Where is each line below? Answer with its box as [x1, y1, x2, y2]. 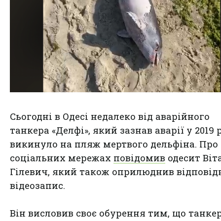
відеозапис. [10, 180, 68, 192]
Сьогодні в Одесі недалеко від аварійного [10, 110, 210, 123]
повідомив [113, 152, 165, 164]
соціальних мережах [10, 152, 113, 164]
